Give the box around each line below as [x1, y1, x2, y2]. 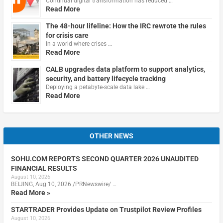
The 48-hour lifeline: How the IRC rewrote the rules [45, 21, 206, 30]
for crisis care [45, 31, 89, 39]
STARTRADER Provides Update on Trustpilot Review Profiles [10, 205, 202, 214]
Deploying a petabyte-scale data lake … [45, 83, 150, 91]
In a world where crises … [45, 40, 112, 47]
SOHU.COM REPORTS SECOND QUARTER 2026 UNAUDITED [10, 154, 199, 163]
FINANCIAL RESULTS [10, 164, 77, 172]
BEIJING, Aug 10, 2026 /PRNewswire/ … [10, 180, 116, 188]
